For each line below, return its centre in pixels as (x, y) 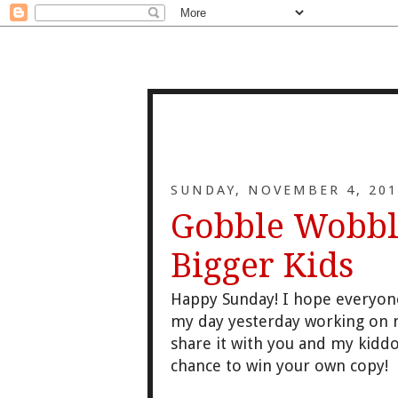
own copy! (354, 366)
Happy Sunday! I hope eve (266, 299)
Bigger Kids (262, 266)
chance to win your (243, 366)
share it (199, 344)
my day (199, 322)
